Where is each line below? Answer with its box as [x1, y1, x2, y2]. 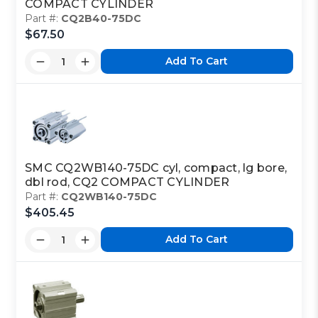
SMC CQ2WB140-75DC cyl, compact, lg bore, [25, 160, 287, 175]
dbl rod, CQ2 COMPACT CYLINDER [25, 175, 230, 189]
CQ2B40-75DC [61, 11, 142, 25]
